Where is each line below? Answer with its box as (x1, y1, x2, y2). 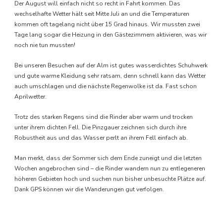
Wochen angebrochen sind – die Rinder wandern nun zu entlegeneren (14, 165, 205, 172)
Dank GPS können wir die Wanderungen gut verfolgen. (14, 185, 164, 193)
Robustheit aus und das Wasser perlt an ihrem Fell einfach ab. (14, 134, 188, 142)
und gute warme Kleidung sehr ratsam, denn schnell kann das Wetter (14, 72, 206, 80)
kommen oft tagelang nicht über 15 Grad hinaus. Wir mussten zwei (14, 20, 200, 28)
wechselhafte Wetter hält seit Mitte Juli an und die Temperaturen (14, 10, 189, 18)
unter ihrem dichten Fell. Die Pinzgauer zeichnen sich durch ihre (14, 123, 186, 131)
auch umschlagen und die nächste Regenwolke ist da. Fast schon (14, 82, 197, 90)
